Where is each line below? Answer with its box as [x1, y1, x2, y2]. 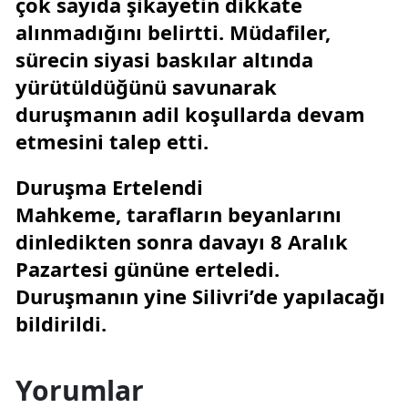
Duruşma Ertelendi [15, 173, 203, 201]
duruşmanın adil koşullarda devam [15, 100, 365, 128]
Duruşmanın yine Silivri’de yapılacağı [15, 282, 385, 311]
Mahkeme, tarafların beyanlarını [15, 200, 342, 229]
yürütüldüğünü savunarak [15, 73, 277, 101]
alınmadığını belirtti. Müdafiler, [15, 18, 331, 46]
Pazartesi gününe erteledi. [15, 255, 280, 283]
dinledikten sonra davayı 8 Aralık [15, 228, 348, 256]
